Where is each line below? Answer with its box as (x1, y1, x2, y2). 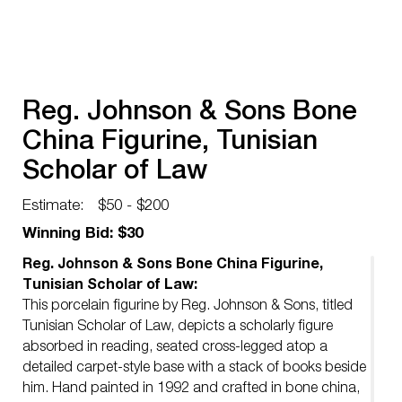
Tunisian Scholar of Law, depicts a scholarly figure (22, 320, 333, 335)
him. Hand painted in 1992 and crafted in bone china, (22, 382, 360, 397)
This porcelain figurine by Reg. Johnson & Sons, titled (22, 300, 353, 314)
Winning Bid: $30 (22, 227, 143, 242)
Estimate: (22, 199, 84, 214)
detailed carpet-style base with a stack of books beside (22, 362, 366, 376)
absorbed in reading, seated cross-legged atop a (22, 341, 328, 355)
